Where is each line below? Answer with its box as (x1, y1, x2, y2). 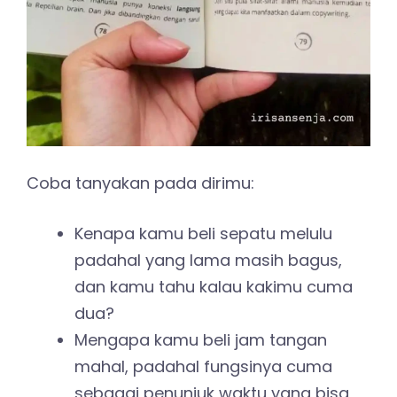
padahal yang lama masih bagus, (74, 248, 342, 271)
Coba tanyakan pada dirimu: (27, 171, 254, 194)
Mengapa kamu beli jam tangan (74, 328, 327, 351)
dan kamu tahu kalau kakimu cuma (74, 275, 353, 298)
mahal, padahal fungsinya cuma (74, 354, 332, 378)
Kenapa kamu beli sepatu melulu (74, 222, 332, 245)
